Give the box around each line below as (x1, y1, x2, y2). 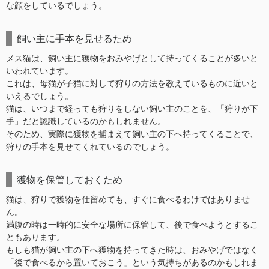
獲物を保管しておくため (17, 174, 122, 185)
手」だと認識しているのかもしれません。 (6, 116, 166, 126)
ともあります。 (6, 232, 65, 242)
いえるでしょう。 (6, 91, 73, 101)
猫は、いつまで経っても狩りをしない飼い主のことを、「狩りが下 (6, 104, 258, 113)
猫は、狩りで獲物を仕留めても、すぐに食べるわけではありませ (6, 195, 250, 204)
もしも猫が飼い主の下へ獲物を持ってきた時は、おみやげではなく (6, 245, 258, 255)
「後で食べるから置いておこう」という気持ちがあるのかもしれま (6, 258, 258, 267)
